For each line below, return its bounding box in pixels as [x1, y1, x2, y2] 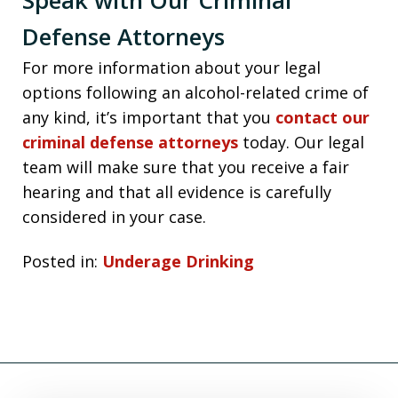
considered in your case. [22, 205, 206, 227]
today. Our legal [238, 131, 364, 153]
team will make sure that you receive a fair [22, 155, 349, 178]
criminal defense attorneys [22, 131, 238, 153]
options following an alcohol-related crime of [22, 81, 369, 103]
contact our [275, 106, 370, 128]
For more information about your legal [22, 56, 321, 78]
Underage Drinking [102, 251, 254, 273]
